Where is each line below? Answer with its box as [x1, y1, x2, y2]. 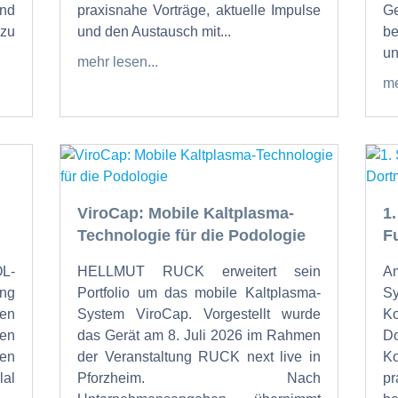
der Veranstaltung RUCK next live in [77, 348, 321, 364]
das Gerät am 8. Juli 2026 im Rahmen [77, 327, 321, 343]
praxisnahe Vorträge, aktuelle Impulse [77, 3, 321, 19]
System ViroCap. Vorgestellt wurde [77, 306, 321, 322]
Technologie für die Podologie [77, 226, 306, 244]
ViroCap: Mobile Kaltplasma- [77, 203, 295, 222]
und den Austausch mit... [77, 24, 232, 40]
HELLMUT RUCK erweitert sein [77, 263, 321, 279]
